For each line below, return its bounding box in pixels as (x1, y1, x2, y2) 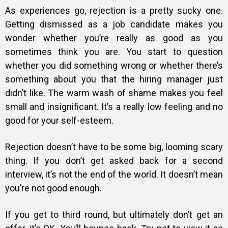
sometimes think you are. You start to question (5, 46, 223, 57)
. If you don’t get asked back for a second (25, 155, 223, 166)
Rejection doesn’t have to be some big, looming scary (5, 141, 223, 152)
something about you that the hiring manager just (5, 74, 223, 84)
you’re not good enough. (5, 183, 102, 193)
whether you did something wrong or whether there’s (5, 60, 223, 71)
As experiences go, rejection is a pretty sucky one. (5, 5, 223, 16)
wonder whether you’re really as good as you (5, 33, 223, 43)
